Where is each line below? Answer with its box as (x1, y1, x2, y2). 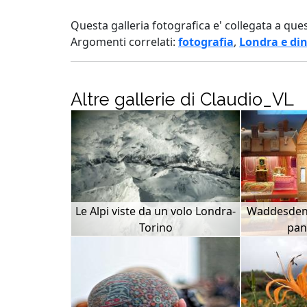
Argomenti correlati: (71, 34, 178, 49)
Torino (138, 220, 173, 235)
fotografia (178, 34, 234, 49)
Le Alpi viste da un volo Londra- (75, 204, 236, 219)
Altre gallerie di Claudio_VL (71, 89, 294, 110)
